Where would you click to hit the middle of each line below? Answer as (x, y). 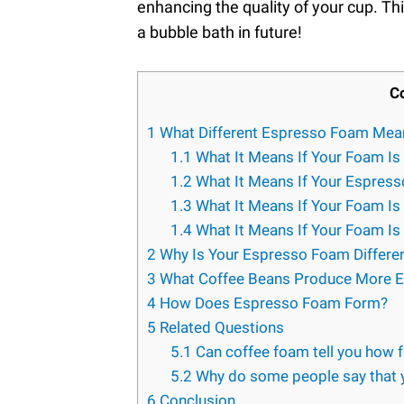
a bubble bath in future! (220, 32)
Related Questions (222, 328)
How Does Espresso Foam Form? (274, 303)
